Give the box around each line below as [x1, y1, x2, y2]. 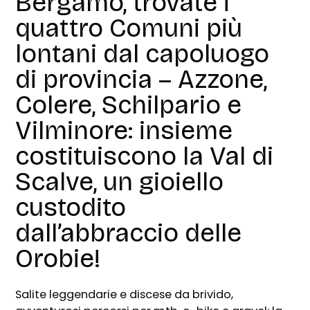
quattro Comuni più [15, 12, 243, 44]
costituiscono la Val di [15, 140, 274, 172]
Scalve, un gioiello [15, 165, 224, 197]
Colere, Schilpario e [15, 89, 242, 120]
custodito [15, 191, 127, 223]
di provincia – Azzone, [15, 63, 268, 95]
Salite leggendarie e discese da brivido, [15, 286, 234, 303]
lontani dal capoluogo [15, 37, 270, 69]
